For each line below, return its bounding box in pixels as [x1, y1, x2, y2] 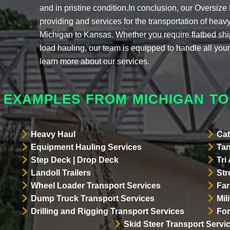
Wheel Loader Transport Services [30, 181, 161, 190]
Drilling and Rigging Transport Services [30, 206, 184, 216]
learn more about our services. [40, 56, 150, 66]
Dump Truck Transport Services [30, 194, 155, 203]
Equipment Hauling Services [30, 142, 142, 151]
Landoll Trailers [30, 168, 91, 177]
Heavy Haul [30, 129, 75, 139]
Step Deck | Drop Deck [30, 155, 119, 164]
